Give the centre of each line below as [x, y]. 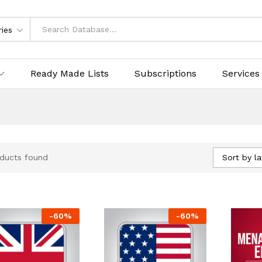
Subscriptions [166, 73]
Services [241, 73]
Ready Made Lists [70, 73]
